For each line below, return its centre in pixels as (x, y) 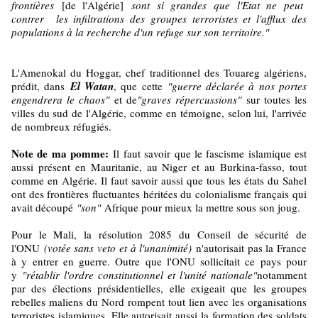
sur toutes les (274, 99)
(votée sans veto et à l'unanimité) (118, 247)
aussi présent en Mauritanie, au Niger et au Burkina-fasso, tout (159, 166)
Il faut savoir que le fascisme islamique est (208, 153)
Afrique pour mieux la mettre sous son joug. (201, 207)
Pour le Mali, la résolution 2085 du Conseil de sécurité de (159, 234)
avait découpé (44, 207)
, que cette (140, 86)
